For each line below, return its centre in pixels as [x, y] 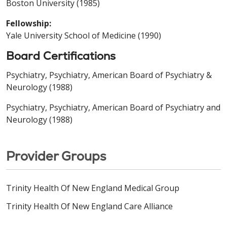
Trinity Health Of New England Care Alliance [89, 206]
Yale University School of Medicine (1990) [84, 35]
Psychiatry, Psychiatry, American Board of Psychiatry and [113, 107]
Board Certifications [61, 56]
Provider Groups [56, 156]
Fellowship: [29, 23]
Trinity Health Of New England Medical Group [93, 188]
